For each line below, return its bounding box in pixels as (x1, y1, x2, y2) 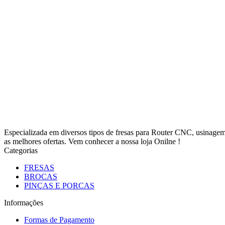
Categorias (4, 146, 38, 155)
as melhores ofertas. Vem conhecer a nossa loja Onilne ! (4, 137, 180, 146)
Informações (4, 198, 43, 207)
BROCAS (24, 172, 57, 181)
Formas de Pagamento (24, 215, 94, 224)
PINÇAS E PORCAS (24, 181, 94, 190)
